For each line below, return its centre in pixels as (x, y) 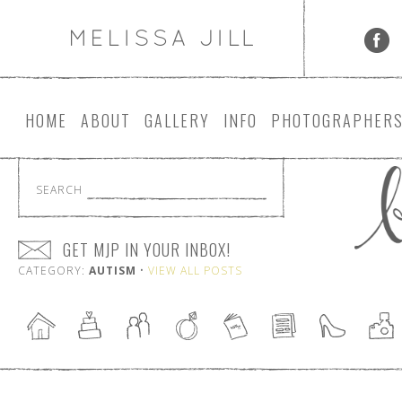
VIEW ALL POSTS (195, 271)
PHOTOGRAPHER (332, 120)
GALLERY (177, 120)
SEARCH (59, 190)
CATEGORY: (53, 271)
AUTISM (113, 271)
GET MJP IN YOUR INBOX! (147, 249)
